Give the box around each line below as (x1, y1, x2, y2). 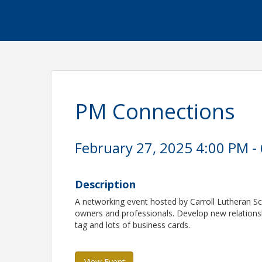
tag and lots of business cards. (75, 219, 193, 230)
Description (75, 177, 136, 191)
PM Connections (75, 97, 236, 126)
